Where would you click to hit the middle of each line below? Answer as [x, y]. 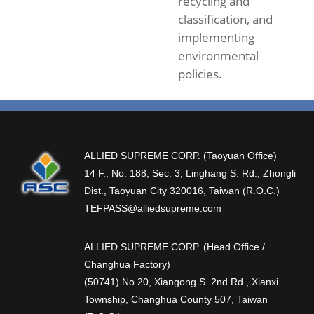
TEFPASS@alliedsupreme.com [153, 208]
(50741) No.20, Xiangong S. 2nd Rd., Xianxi [181, 282]
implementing [216, 37]
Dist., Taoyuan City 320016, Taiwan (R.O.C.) [182, 191]
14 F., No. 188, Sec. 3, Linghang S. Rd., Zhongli [190, 173]
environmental [218, 56]
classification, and [225, 19]
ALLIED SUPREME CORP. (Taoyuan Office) [180, 156]
